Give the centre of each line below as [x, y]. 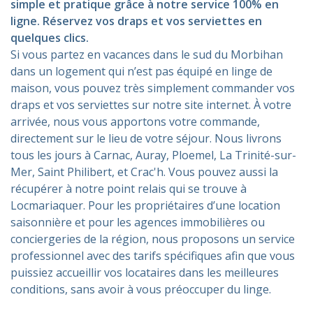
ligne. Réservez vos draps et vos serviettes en [136, 21]
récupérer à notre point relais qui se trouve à [129, 188]
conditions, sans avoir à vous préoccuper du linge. [141, 289]
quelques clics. [50, 37]
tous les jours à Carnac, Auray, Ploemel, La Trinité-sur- [153, 155]
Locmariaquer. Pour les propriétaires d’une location [145, 205]
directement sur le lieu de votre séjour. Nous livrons [146, 138]
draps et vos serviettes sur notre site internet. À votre [151, 104]
